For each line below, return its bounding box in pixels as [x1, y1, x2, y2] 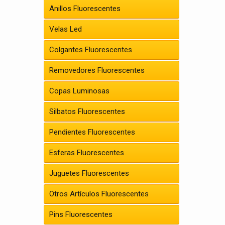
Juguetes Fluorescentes [49, 169, 129, 178]
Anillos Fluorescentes [49, 4, 121, 13]
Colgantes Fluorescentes [49, 45, 132, 54]
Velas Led [49, 25, 82, 34]
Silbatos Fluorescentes [49, 107, 125, 116]
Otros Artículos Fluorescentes [49, 189, 149, 198]
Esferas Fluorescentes [49, 148, 124, 157]
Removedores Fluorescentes [49, 66, 145, 75]
